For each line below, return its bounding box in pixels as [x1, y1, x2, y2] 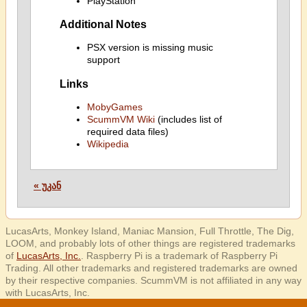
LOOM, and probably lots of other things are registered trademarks [5, 238, 295, 249]
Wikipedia [86, 138, 129, 149]
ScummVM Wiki [86, 114, 155, 125]
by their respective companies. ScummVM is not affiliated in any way [5, 275, 302, 286]
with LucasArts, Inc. [5, 287, 90, 298]
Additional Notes [59, 17, 147, 30]
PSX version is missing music [86, 42, 213, 53]
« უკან [34, 180, 61, 191]
